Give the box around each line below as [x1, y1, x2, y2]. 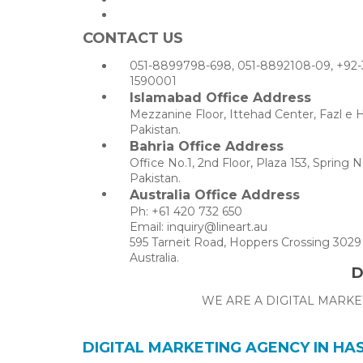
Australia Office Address [130, 186, 300, 203]
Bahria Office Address [130, 138, 284, 154]
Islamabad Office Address [130, 89, 311, 105]
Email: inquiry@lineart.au [130, 219, 267, 234]
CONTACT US [83, 28, 183, 47]
